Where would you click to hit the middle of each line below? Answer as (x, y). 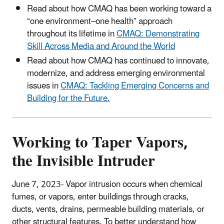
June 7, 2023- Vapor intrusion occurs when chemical (107, 184)
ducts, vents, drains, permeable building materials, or (108, 209)
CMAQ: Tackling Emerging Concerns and (135, 86)
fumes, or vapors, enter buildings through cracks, (100, 197)
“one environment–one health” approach (100, 22)
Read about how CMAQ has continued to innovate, (118, 61)
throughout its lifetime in (72, 34)
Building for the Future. (68, 99)
